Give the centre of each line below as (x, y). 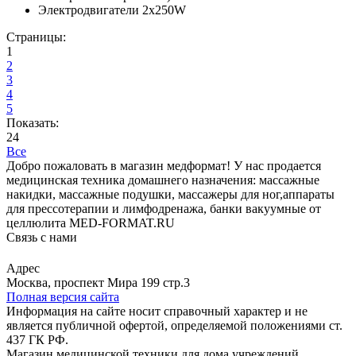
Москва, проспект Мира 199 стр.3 (98, 282)
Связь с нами (42, 237)
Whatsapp (198, 253)
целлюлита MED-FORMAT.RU (91, 222)
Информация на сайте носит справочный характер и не (157, 311)
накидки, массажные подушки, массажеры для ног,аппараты (170, 194)
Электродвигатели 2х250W (112, 10)
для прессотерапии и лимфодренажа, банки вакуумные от (164, 208)
